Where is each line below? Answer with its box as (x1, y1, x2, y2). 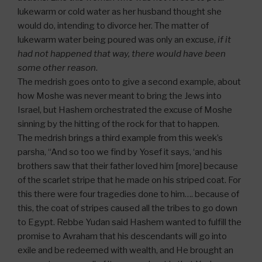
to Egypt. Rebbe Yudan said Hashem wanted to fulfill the (18, 217, 242, 227)
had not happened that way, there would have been (18, 49, 226, 59)
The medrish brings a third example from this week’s (18, 133, 223, 143)
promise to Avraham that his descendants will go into (18, 231, 227, 242)
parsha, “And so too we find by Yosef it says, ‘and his (18, 147, 222, 157)
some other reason (18, 63, 96, 73)
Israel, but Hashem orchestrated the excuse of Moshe (18, 105, 232, 115)
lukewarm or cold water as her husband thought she (18, 6, 222, 17)
